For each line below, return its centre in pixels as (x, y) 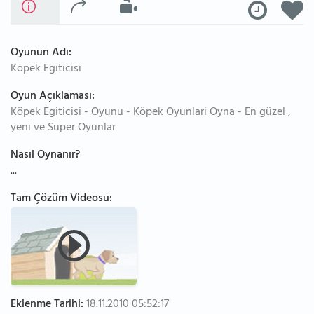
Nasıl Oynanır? (45, 156)
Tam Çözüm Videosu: (61, 199)
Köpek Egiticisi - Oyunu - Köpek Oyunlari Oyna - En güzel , (151, 113)
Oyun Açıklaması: (53, 97)
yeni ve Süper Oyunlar (63, 128)
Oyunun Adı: (41, 53)
